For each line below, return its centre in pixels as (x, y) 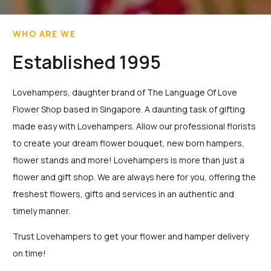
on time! (29, 253)
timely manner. (41, 211)
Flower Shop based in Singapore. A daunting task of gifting (129, 109)
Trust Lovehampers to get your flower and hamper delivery (131, 237)
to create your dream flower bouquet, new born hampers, (129, 143)
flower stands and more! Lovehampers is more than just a (129, 160)
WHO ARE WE (44, 34)
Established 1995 (87, 62)
